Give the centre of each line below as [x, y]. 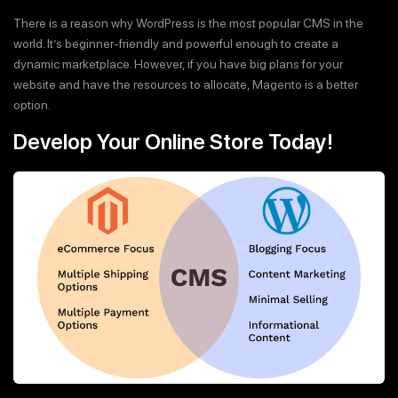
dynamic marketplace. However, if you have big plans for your [178, 64]
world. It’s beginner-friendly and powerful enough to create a [176, 43]
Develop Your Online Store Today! [173, 142]
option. [32, 104]
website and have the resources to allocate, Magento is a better [186, 84]
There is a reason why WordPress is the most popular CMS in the [188, 23]
